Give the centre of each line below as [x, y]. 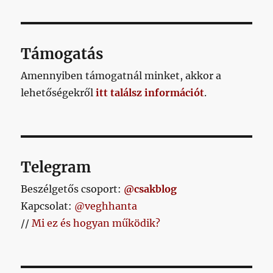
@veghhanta [106, 206]
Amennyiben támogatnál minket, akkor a [121, 76]
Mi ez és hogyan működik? [96, 223]
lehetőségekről [58, 93]
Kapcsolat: [48, 206]
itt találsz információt [150, 93]
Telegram [56, 168]
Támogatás [62, 54]
